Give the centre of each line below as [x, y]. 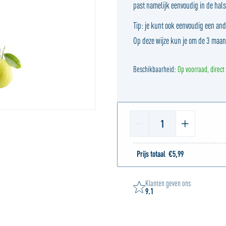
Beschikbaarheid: [155, 69]
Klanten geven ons [168, 183]
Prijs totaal [151, 154]
